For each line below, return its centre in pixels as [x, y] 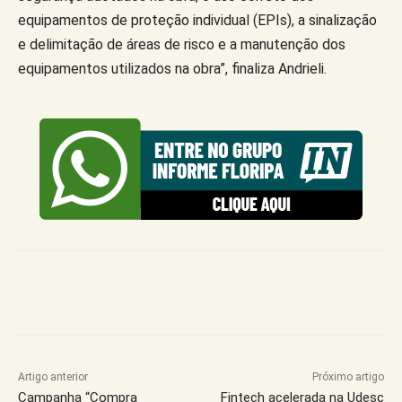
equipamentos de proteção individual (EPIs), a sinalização [197, 20]
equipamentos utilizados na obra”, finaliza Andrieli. [172, 68]
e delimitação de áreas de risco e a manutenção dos [182, 44]
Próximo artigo [348, 376]
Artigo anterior [53, 376]
